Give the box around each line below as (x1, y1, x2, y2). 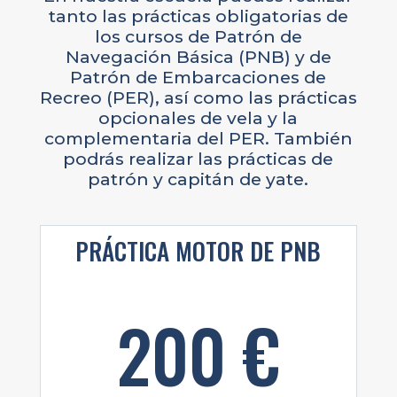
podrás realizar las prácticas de (63, 148, 334, 170)
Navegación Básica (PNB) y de (65, 46, 331, 68)
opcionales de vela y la (98, 107, 299, 129)
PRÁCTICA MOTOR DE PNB (75, 232, 322, 269)
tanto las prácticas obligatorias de (48, 5, 348, 27)
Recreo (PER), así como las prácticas (39, 87, 357, 109)
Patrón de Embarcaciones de (70, 66, 327, 89)
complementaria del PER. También (43, 128, 353, 150)
